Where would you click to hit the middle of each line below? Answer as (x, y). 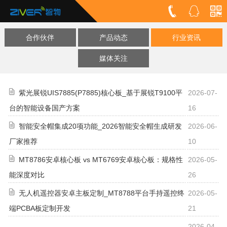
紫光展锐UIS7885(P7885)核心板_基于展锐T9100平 (101, 92)
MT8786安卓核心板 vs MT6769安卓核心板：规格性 (101, 159)
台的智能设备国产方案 (45, 108)
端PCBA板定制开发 (40, 208)
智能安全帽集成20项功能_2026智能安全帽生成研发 (100, 126)
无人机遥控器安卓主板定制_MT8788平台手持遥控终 (102, 193)
